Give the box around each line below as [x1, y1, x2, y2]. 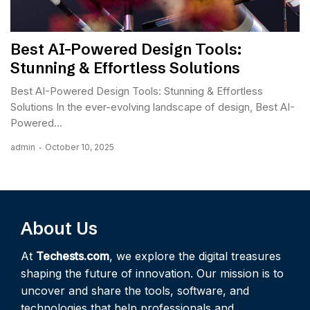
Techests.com [36, 249, 109, 264]
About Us [21, 218, 98, 239]
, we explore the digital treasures [109, 249, 281, 264]
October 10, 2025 [45, 142, 114, 153]
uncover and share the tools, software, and [21, 284, 249, 298]
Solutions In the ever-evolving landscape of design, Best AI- [10, 100, 295, 114]
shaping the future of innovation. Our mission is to [21, 266, 284, 281]
